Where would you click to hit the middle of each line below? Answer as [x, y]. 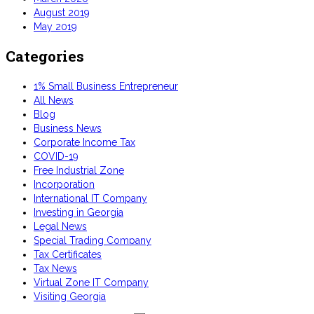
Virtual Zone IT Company [91, 282]
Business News [68, 128]
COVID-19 [56, 156]
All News [54, 100]
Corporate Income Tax [84, 142]
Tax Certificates [68, 254]
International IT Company [90, 198]
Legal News [60, 226]
